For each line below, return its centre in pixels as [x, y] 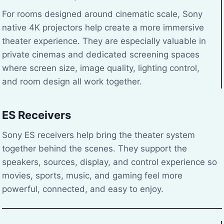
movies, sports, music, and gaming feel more [92, 175]
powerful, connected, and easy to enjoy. [83, 189]
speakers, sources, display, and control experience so [109, 162]
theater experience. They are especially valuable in [104, 41]
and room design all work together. [72, 81]
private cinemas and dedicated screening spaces [101, 54]
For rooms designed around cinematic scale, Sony [102, 14]
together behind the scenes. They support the [94, 148]
